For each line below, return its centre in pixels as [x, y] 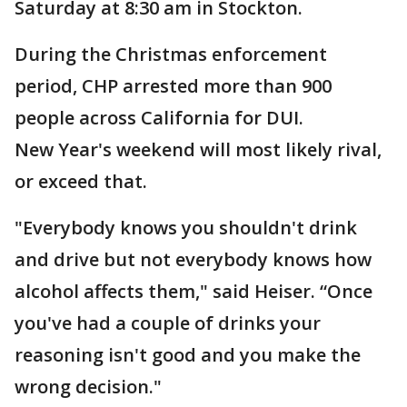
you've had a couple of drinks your [168, 323]
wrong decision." [88, 387]
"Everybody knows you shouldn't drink [186, 228]
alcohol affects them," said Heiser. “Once [194, 291]
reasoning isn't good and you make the [188, 355]
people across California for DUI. [159, 118]
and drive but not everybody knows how [193, 259]
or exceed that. [83, 181]
